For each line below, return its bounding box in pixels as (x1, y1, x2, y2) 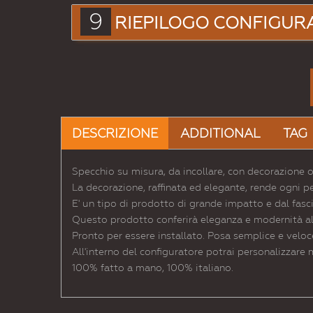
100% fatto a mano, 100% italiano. (72, 262, 233, 274)
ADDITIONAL (180, 126, 261, 141)
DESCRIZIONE (72, 126, 158, 141)
